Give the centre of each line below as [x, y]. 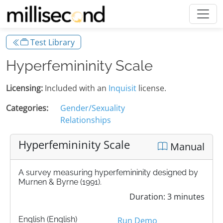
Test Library [52, 42]
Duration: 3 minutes [167, 197]
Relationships [86, 120]
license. [151, 88]
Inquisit [122, 88]
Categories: [27, 108]
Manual [186, 146]
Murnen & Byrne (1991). [60, 182]
